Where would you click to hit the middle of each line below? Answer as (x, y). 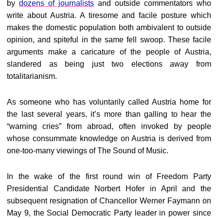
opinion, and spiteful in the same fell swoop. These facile (109, 40)
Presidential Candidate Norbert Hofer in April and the (109, 189)
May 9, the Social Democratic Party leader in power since (109, 213)
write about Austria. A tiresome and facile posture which (109, 15)
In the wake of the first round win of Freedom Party (109, 176)
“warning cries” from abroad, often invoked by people (109, 126)
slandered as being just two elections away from (109, 64)
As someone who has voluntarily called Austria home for (109, 102)
